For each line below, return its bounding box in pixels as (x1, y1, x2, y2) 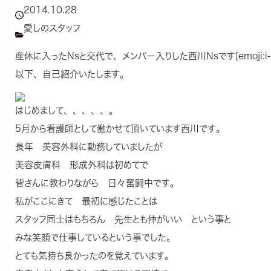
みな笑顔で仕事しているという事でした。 (15, 233, 175, 242)
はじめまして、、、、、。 (15, 106, 118, 115)
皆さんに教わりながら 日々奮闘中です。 (15, 178, 179, 188)
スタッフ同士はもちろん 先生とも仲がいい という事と (15, 215, 231, 224)
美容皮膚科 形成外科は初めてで (15, 160, 148, 169)
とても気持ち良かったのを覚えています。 (15, 251, 174, 260)
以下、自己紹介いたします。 (15, 70, 129, 79)
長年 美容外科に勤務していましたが (15, 142, 162, 151)
